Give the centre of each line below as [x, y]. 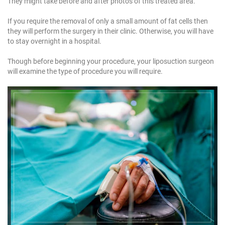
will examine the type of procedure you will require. [85, 71]
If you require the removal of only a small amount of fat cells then [108, 21]
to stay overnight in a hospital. [54, 41]
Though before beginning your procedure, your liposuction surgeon [111, 61]
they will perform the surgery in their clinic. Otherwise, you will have [110, 31]
